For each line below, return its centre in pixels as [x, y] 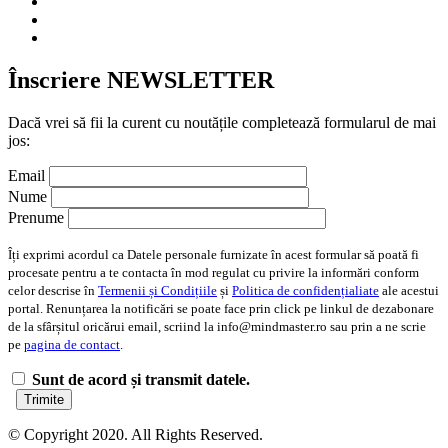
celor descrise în [53, 290]
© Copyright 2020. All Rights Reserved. [135, 434]
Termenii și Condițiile [157, 290]
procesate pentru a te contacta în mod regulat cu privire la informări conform [213, 272]
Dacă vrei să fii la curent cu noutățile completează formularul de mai [222, 122]
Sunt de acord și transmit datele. [141, 379]
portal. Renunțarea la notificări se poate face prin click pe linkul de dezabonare [221, 308]
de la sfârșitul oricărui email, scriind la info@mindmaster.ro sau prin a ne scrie [217, 326]
